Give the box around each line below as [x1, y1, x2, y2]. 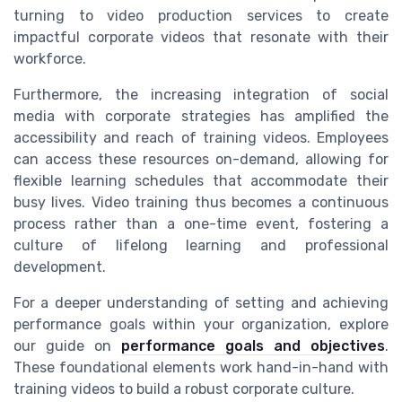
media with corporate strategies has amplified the [13, 108, 389, 126]
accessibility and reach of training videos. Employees [13, 129, 389, 147]
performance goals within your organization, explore [13, 316, 389, 334]
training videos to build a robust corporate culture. [13, 380, 354, 398]
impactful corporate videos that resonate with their [13, 29, 389, 47]
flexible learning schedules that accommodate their [13, 172, 389, 190]
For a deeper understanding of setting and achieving [13, 294, 389, 312]
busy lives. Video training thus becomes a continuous [13, 194, 389, 212]
